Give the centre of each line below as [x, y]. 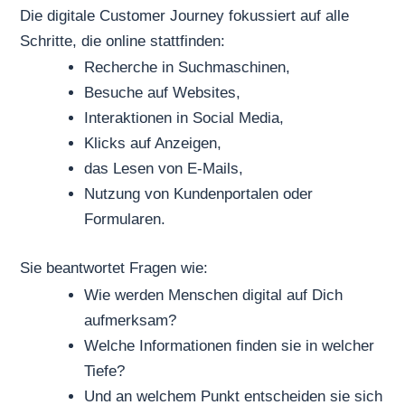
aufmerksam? [131, 320]
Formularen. [125, 220]
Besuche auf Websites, [163, 93]
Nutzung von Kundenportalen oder [199, 194]
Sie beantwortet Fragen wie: [114, 268]
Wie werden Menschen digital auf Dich [214, 295]
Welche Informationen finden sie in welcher [230, 345]
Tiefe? [105, 371]
